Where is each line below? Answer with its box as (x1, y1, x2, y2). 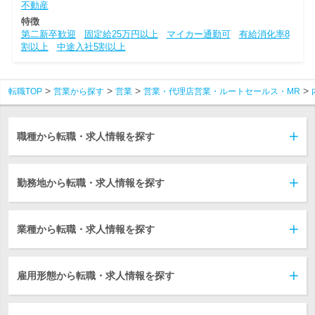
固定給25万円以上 (84, 28, 158, 39)
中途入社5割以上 (56, 41, 126, 52)
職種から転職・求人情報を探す (17, 130, 155, 142)
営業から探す (53, 86, 104, 96)
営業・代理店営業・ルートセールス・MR (143, 86, 300, 96)
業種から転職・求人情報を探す (17, 223, 155, 235)
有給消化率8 (238, 28, 290, 39)
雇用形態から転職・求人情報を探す (17, 269, 174, 281)
